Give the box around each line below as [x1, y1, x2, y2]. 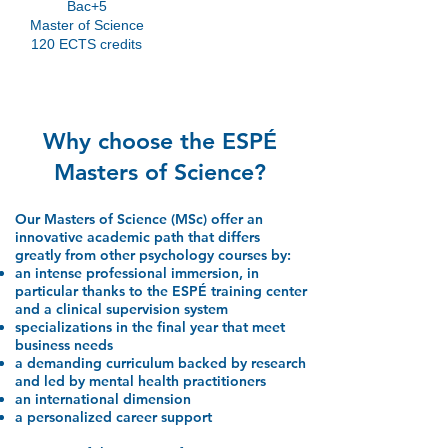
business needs [15, 336, 113, 354]
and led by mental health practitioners [15, 372, 270, 390]
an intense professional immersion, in [15, 264, 259, 282]
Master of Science [29, 17, 144, 33]
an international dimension [15, 390, 195, 408]
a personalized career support [15, 408, 212, 426]
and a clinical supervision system [15, 300, 228, 318]
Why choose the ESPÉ [43, 127, 277, 155]
